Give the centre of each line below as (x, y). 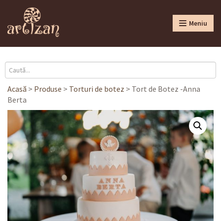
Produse (48, 89)
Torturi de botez (97, 89)
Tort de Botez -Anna (166, 89)
